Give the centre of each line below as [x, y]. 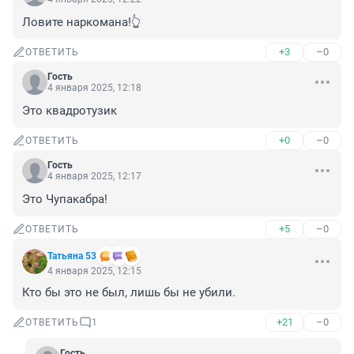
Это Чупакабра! [65, 200]
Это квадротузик [70, 111]
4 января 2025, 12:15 [94, 271]
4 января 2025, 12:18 [94, 88]
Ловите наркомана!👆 [81, 23]
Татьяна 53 [72, 256]
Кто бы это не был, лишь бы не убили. [129, 293]
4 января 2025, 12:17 [94, 177]
